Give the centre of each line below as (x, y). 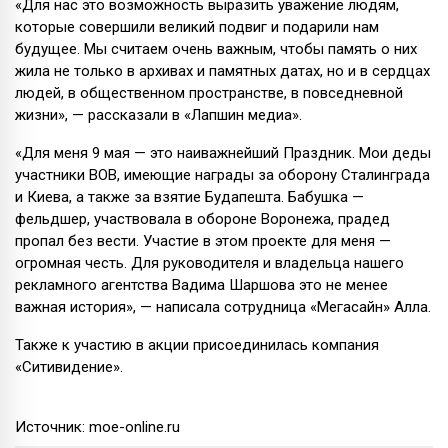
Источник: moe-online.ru (97, 426)
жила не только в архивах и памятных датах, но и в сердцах (222, 70)
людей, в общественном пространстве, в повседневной (209, 92)
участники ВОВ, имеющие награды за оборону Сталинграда (222, 174)
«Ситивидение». (71, 366)
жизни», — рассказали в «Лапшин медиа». (158, 114)
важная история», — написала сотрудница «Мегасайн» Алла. (223, 306)
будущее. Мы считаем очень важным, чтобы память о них (216, 48)
